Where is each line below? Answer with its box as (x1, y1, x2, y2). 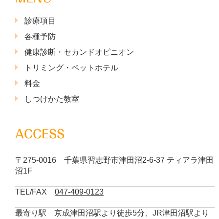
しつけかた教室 (24, 94, 79, 103)
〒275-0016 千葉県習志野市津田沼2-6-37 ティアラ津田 (15, 155, 214, 164)
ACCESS (15, 128, 65, 140)
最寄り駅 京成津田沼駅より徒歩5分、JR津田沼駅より (15, 208, 209, 217)
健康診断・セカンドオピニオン (24, 47, 134, 56)
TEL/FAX (15, 187, 55, 196)
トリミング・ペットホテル (24, 63, 118, 72)
